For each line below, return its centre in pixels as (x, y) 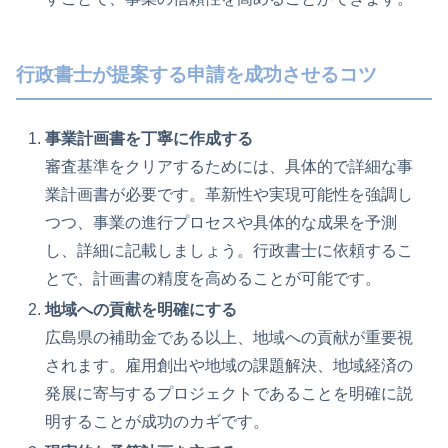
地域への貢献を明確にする (141, 309)
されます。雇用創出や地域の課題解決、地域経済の (229, 365)
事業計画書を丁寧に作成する (149, 138)
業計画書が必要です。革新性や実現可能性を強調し (229, 194)
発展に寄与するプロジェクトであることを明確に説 (229, 393)
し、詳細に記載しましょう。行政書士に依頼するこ (229, 250)
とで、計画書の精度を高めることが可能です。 (213, 278)
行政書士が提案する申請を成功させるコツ (196, 74)
